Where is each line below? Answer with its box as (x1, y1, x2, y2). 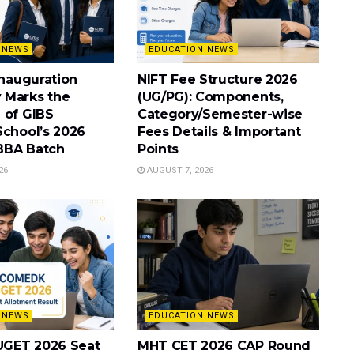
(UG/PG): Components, (137, 89, 284, 105)
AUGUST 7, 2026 (144, 165, 213, 176)
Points (137, 141, 179, 157)
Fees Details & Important (137, 124, 301, 140)
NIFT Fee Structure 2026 (137, 72, 298, 88)
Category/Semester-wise (137, 107, 303, 122)
